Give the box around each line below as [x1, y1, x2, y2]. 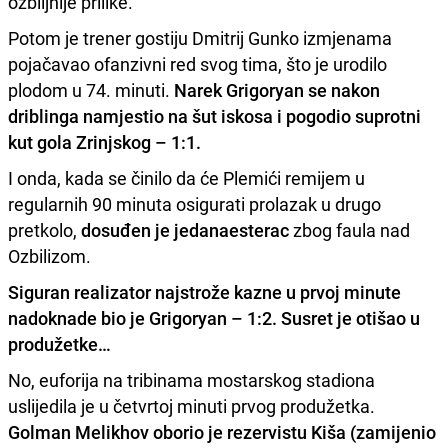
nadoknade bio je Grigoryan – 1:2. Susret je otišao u [8, 306, 420, 331]
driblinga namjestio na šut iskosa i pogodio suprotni [8, 104, 421, 129]
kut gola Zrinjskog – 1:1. [8, 130, 201, 155]
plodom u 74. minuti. [8, 78, 174, 103]
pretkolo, [8, 218, 81, 243]
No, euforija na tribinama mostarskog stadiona [8, 368, 375, 393]
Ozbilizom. [8, 244, 91, 269]
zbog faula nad [289, 218, 410, 243]
